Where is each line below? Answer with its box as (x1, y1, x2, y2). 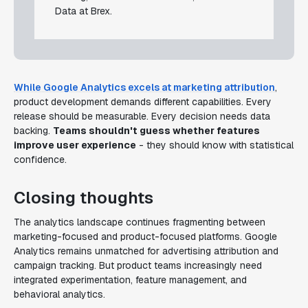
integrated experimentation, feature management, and (14, 274, 247, 286)
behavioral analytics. (14, 288, 105, 300)
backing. (14, 124, 53, 137)
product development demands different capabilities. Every (14, 96, 272, 108)
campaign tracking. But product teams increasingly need (14, 259, 262, 272)
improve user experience (14, 139, 136, 151)
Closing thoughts (14, 187, 153, 208)
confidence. (14, 153, 67, 166)
